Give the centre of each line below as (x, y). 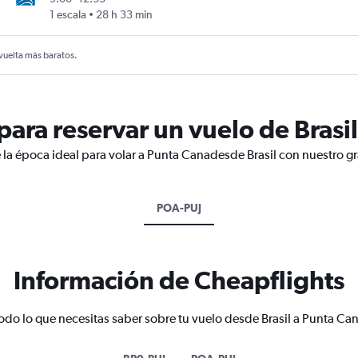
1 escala (68, 15)
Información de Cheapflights (179, 280)
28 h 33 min (124, 15)
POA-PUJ (179, 208)
